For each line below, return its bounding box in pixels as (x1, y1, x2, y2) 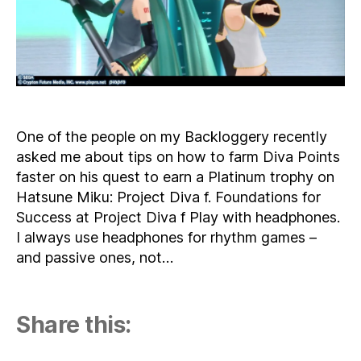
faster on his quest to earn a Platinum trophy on (16, 168, 334, 185)
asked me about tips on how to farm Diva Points (16, 147, 340, 165)
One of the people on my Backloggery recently (16, 127, 327, 145)
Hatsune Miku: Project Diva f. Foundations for (16, 188, 321, 205)
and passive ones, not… (16, 248, 173, 266)
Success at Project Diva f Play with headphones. (16, 208, 340, 226)
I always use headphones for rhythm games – (16, 228, 317, 246)
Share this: (16, 311, 131, 339)
